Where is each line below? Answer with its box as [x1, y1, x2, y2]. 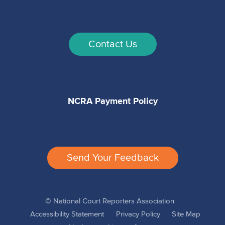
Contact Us [88, 39, 137, 49]
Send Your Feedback [66, 153, 159, 163]
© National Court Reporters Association [45, 197, 180, 205]
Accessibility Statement [30, 210, 104, 218]
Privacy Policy [116, 210, 160, 218]
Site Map [171, 210, 200, 218]
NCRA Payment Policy [67, 94, 158, 107]
